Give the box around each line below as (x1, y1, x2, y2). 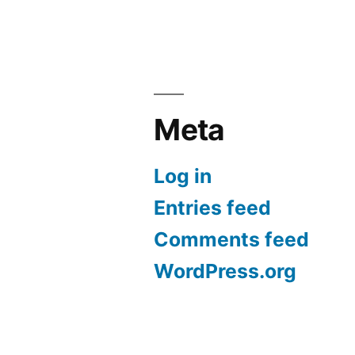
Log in (154, 164, 212, 189)
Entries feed (154, 196, 272, 220)
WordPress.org (154, 259, 297, 284)
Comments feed (154, 227, 310, 252)
